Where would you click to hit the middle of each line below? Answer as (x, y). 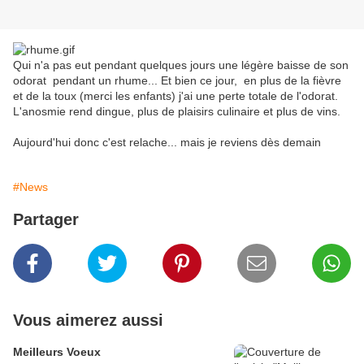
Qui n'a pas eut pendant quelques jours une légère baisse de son (181, 65)
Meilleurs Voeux (57, 352)
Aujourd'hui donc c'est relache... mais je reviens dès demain (167, 143)
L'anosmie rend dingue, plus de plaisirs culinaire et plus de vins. (177, 112)
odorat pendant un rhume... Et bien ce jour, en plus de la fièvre (177, 81)
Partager (46, 220)
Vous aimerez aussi (88, 321)
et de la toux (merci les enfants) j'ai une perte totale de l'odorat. (175, 96)
